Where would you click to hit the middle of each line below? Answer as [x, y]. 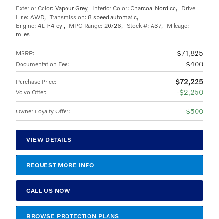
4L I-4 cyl [51, 25]
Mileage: [178, 25]
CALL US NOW [48, 191]
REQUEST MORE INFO [60, 165]
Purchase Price [35, 81]
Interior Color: [111, 8]
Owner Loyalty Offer [42, 111]
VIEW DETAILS [49, 140]
